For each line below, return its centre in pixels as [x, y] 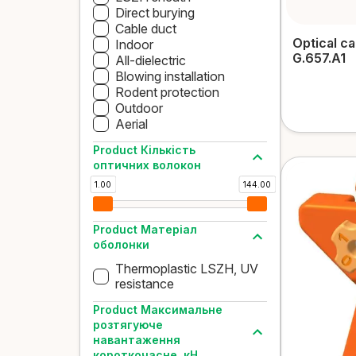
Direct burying [155, 12]
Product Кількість [144, 150]
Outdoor [139, 108]
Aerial [132, 124]
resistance [145, 284]
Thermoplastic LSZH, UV [187, 269]
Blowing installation [170, 76]
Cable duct [146, 28]
